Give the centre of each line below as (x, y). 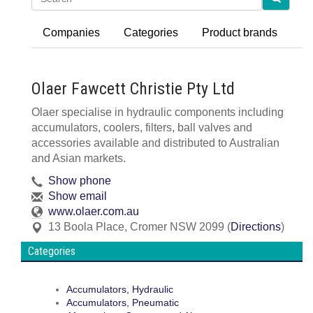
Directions (256, 227)
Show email (78, 196)
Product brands (240, 32)
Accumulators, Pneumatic (123, 303)
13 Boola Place (86, 227)
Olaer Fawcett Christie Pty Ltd (133, 89)
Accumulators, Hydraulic (120, 290)
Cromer (148, 227)
